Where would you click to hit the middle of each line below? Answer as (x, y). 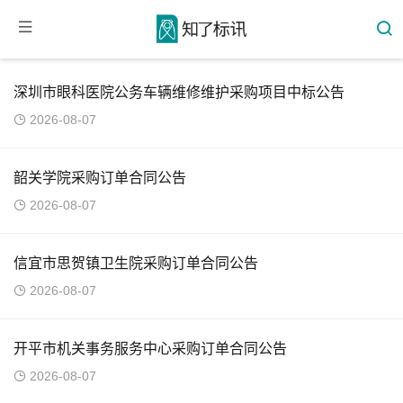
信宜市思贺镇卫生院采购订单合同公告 (136, 263)
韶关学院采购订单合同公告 (100, 178)
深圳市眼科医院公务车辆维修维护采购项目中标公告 (179, 92)
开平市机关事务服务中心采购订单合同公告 (150, 349)
